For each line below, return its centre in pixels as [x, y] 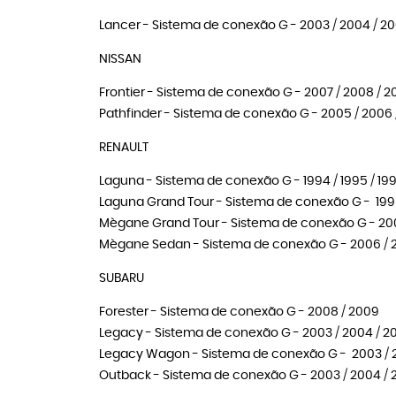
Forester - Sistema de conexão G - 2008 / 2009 [239, 312]
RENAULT [124, 148]
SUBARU [122, 278]
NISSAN [120, 59]
